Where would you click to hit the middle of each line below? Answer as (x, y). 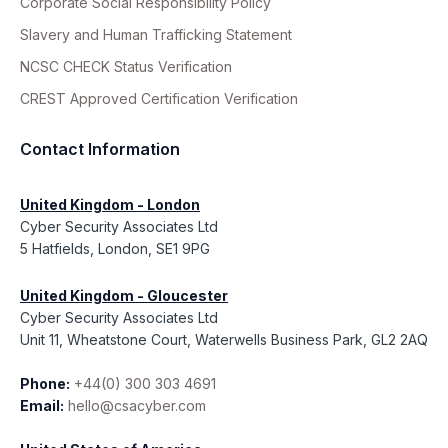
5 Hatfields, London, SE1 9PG (115, 248)
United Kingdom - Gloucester (124, 295)
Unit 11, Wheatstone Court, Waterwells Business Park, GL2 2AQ (224, 339)
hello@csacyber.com (137, 405)
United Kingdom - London (110, 204)
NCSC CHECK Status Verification (126, 66)
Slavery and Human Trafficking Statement (156, 34)
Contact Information (100, 148)
